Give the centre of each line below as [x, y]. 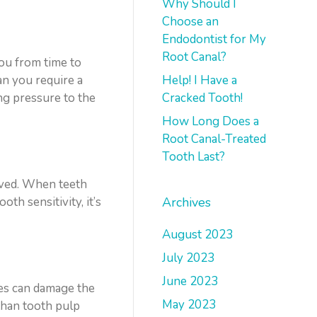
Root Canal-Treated [214, 139]
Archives [187, 202]
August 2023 [198, 235]
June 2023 [190, 281]
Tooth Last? [194, 157]
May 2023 [189, 305]
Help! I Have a [200, 80]
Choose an [191, 22]
